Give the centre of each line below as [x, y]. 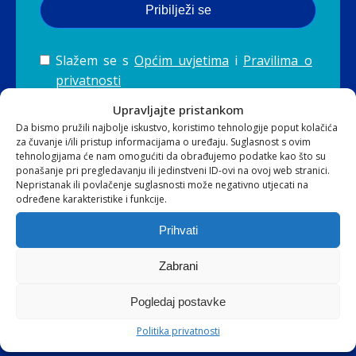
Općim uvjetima [182, 60]
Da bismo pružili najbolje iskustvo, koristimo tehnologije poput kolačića [177, 128]
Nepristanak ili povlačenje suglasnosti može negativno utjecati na [162, 185]
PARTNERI [178, 342]
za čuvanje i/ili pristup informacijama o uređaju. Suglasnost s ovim [163, 142]
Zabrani [178, 265]
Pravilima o [278, 60]
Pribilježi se [178, 10]
